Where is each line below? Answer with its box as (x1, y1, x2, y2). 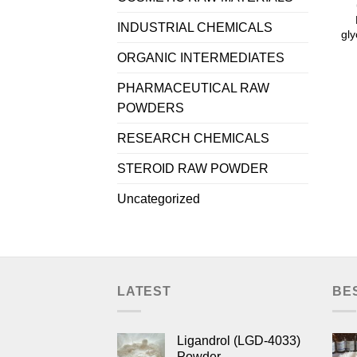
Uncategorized (117, 192, 200, 206)
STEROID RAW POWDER (117, 162, 269, 176)
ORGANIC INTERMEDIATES (117, 51, 284, 65)
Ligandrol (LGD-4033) (177, 334, 300, 347)
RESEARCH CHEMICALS (117, 131, 269, 146)
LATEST (117, 284, 171, 299)
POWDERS (117, 101, 184, 116)
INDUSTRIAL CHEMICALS (117, 21, 273, 35)
